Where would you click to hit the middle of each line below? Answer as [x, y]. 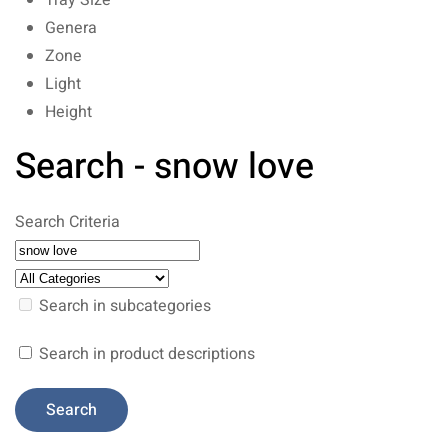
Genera [71, 28]
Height [68, 112]
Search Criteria [67, 222]
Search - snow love [164, 167]
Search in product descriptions [145, 354]
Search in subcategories [123, 306]
